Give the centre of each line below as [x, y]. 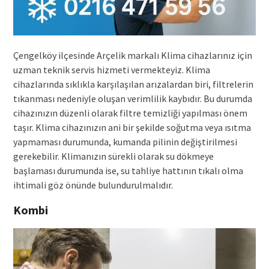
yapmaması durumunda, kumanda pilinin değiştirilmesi [125, 142]
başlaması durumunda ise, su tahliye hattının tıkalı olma [128, 171]
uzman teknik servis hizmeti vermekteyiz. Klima [111, 70]
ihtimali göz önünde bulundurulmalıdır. [93, 185]
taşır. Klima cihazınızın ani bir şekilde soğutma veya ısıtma [132, 128]
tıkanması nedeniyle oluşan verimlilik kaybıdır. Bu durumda [132, 99]
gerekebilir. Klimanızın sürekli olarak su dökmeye [113, 156]
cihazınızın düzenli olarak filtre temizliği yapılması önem [130, 113]
